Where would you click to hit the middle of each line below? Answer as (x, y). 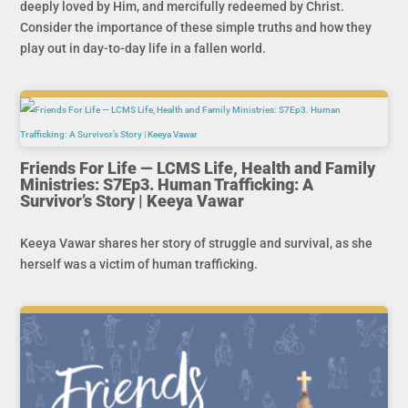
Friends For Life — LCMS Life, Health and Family (198, 168)
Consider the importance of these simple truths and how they (196, 27)
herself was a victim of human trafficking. (139, 264)
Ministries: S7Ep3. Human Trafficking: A (167, 184)
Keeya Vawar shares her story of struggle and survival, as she (197, 243)
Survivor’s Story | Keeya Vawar (133, 200)
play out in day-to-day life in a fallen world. (143, 48)
